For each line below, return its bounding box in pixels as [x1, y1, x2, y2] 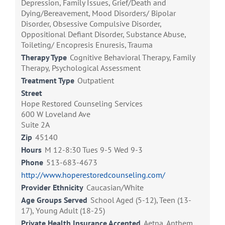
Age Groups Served [21, 195, 87, 205]
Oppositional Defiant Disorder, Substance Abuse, [21, 29, 186, 40]
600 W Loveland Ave [21, 109, 90, 120]
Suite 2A [21, 120, 50, 130]
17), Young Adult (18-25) [21, 205, 105, 216]
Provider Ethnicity [21, 182, 83, 193]
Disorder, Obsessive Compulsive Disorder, [21, 19, 161, 29]
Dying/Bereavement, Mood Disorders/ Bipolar [21, 8, 176, 19]
